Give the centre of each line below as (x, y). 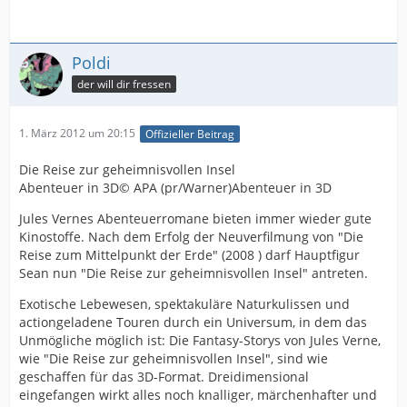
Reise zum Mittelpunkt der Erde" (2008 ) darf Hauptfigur (189, 254)
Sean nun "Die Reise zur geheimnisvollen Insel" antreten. (194, 273)
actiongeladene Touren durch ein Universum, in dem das (193, 322)
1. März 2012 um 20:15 (77, 134)
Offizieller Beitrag (190, 134)
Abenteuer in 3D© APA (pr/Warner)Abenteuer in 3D (175, 187)
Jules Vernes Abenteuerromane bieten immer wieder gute (195, 218)
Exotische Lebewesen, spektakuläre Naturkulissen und (184, 303)
